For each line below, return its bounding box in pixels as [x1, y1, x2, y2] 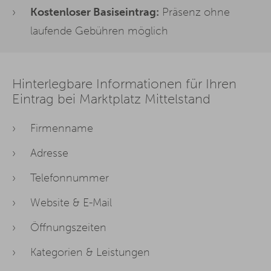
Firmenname [30, 121, 93, 135]
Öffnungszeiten [30, 220, 106, 234]
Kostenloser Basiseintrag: [30, 5, 159, 19]
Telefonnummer [30, 171, 109, 184]
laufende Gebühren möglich [30, 24, 168, 38]
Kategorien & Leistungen [30, 245, 150, 259]
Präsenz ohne [159, 5, 230, 19]
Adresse [30, 146, 68, 160]
